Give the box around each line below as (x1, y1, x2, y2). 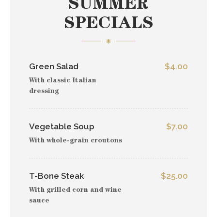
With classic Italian (29, 77, 96, 84)
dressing (29, 88, 59, 95)
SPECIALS (63, 16, 154, 33)
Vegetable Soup (29, 122, 94, 131)
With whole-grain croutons (29, 138, 122, 144)
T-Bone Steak (29, 171, 84, 181)
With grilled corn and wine (29, 187, 122, 194)
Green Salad (29, 62, 78, 71)
